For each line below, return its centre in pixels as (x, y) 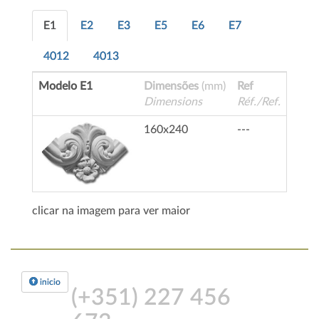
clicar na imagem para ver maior (111, 211)
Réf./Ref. (259, 102)
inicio (49, 282)
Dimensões (171, 87)
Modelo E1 (66, 87)
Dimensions (173, 102)
